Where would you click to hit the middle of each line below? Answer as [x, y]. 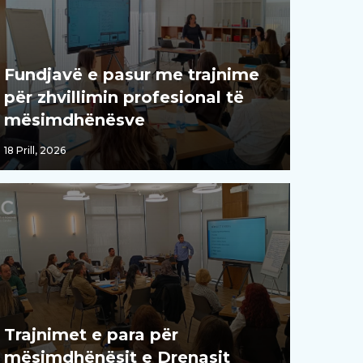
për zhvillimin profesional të [124, 98]
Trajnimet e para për [91, 335]
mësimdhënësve [74, 120]
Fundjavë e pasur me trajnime [131, 75]
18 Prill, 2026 [34, 151]
